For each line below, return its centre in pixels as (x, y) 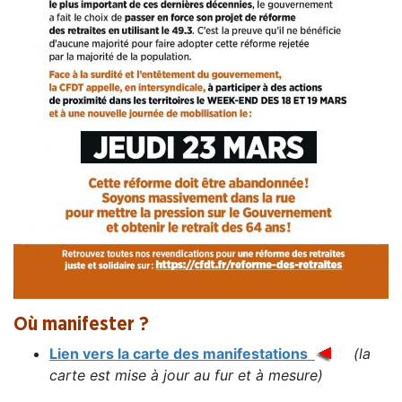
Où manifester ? (81, 324)
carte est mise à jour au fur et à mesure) (186, 375)
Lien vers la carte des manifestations (182, 353)
